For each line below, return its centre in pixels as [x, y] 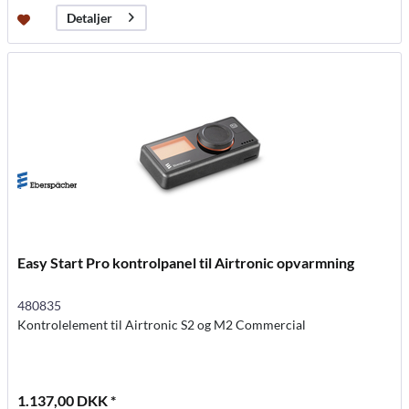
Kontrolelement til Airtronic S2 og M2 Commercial [162, 324]
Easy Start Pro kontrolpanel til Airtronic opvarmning [186, 262]
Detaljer [90, 18]
